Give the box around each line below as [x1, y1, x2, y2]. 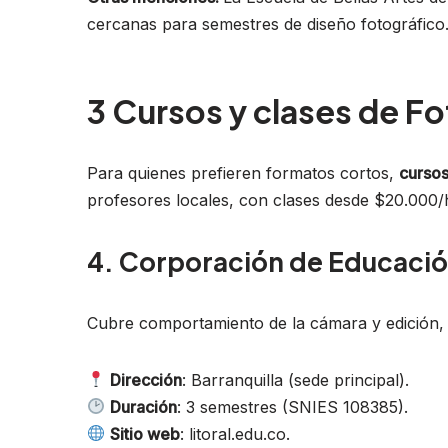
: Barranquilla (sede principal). [182, 369, 410, 390]
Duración [110, 396, 178, 417]
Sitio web [110, 423, 181, 444]
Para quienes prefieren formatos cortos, [87, 162, 399, 183]
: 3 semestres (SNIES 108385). [177, 396, 409, 417]
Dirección [110, 369, 183, 390]
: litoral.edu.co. [180, 423, 291, 444]
